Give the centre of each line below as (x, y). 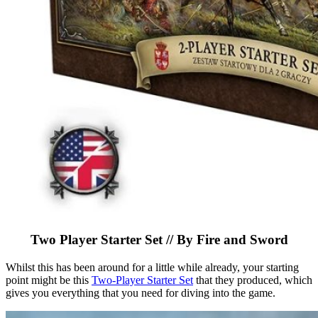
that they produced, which (253, 280)
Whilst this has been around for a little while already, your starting (152, 267)
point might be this (49, 280)
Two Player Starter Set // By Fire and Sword (159, 239)
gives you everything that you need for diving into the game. (141, 292)
